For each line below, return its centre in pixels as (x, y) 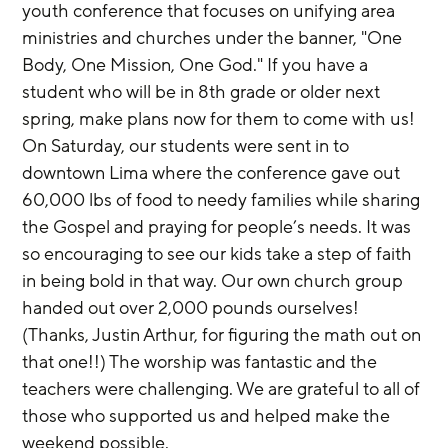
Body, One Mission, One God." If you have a (197, 64)
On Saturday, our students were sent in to (188, 145)
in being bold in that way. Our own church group (215, 280)
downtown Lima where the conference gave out (213, 172)
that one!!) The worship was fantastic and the (202, 361)
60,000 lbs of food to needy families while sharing (223, 199)
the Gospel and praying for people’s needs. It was (219, 226)
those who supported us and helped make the (208, 415)
